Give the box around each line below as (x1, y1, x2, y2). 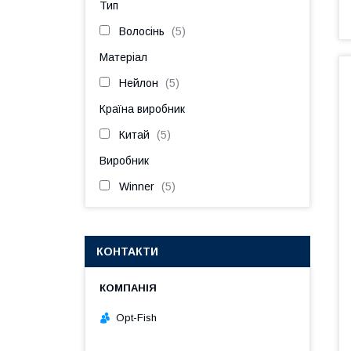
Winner (119, 180, 154, 193)
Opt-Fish (116, 311, 157, 324)
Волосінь (119, 25, 165, 38)
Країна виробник (100, 103, 185, 115)
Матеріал (100, 51, 147, 63)
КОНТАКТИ (96, 245, 158, 258)
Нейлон (119, 77, 158, 89)
